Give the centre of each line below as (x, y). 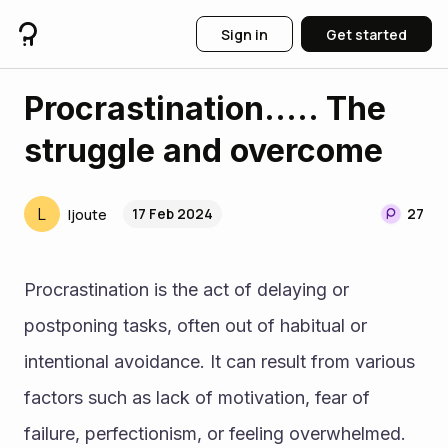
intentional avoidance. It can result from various (219, 361)
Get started (366, 34)
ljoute (87, 214)
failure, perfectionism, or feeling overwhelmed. (215, 433)
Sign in (244, 34)
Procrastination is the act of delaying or (186, 289)
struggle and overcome (203, 150)
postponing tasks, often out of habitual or (195, 325)
